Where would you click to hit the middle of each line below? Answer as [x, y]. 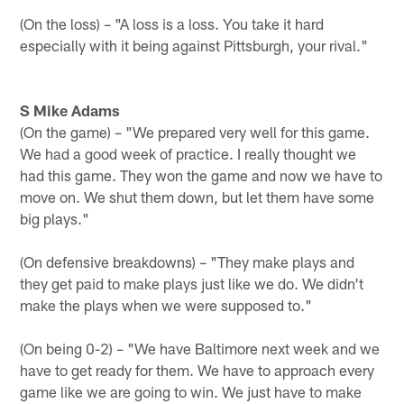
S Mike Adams [70, 110]
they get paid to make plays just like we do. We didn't [192, 283]
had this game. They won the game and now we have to [202, 174]
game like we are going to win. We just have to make [191, 391]
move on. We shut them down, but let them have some [197, 196]
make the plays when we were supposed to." [166, 304]
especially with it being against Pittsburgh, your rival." [194, 45]
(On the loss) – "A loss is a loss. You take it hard [172, 23]
